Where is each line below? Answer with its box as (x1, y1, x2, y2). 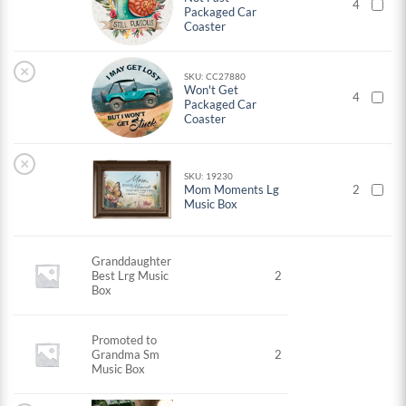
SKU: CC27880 (184, 71, 246, 82)
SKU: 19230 (184, 170, 234, 182)
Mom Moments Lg (184, 182, 280, 198)
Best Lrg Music (92, 268, 169, 284)
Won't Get (184, 82, 239, 98)
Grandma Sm (92, 347, 160, 362)
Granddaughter (92, 254, 172, 269)
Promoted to (92, 333, 158, 348)
